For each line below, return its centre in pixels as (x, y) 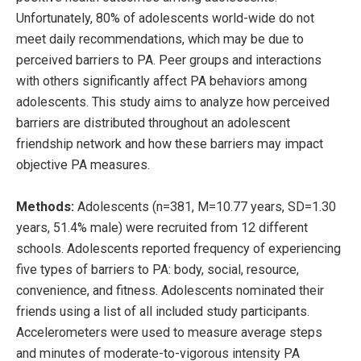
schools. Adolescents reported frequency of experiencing (178, 248)
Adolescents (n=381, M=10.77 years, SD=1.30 (205, 206)
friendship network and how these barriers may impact (170, 143)
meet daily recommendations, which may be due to (160, 39)
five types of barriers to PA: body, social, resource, (158, 269)
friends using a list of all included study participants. (163, 311)
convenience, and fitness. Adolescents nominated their (170, 290)
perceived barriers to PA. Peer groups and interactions (169, 60)
